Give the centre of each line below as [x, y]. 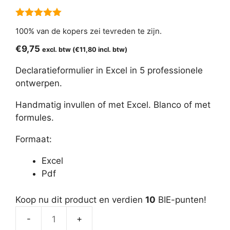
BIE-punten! [181, 199]
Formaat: [34, 139]
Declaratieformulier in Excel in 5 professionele [109, 71]
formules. [35, 118]
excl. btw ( [59, 50]
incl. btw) [112, 50]
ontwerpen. [39, 83]
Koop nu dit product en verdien [80, 199]
